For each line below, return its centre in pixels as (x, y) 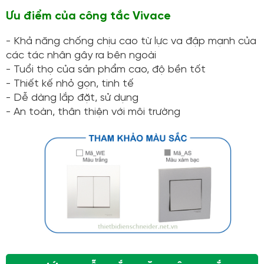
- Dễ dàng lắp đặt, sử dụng (72, 98)
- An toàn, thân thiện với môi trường (93, 112)
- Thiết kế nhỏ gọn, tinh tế (70, 84)
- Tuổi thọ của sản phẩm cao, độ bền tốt (106, 70)
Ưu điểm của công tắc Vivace (88, 16)
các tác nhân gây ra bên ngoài (81, 55)
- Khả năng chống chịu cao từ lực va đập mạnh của (131, 41)
